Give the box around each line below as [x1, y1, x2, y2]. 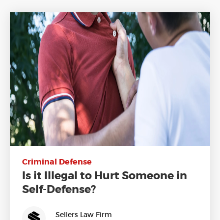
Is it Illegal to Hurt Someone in [22, 169, 187, 183]
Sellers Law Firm [55, 210, 112, 219]
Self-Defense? [22, 183, 96, 197]
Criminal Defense [22, 157, 92, 167]
